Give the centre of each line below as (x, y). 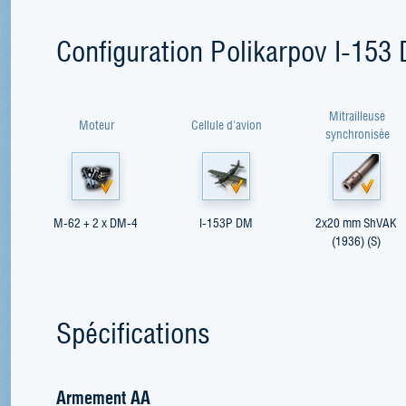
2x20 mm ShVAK (356, 222)
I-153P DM (226, 222)
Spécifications (133, 331)
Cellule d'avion (227, 124)
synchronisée (357, 133)
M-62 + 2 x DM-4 (95, 222)
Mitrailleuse (357, 115)
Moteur (96, 124)
